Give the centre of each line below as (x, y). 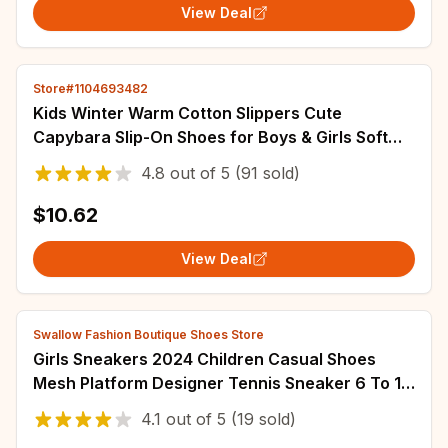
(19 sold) (261, 419)
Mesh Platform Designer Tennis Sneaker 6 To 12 (222, 383)
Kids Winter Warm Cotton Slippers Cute (187, 113)
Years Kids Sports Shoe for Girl (154, 407)
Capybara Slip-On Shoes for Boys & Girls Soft (210, 137)
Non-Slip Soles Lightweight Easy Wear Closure (214, 161)
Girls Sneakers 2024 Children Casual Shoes (204, 359)
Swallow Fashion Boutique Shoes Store (148, 334)
